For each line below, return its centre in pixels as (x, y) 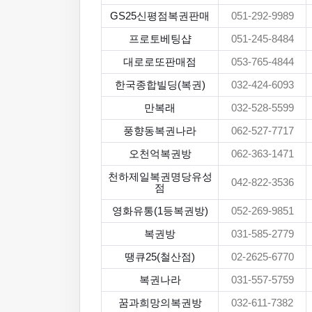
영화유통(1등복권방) (160, 211)
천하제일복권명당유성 (160, 177)
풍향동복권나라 (160, 131)
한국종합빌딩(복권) (160, 85)
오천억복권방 (160, 154)
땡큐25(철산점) (160, 257)
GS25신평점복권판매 (160, 16)
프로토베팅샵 (160, 39)
